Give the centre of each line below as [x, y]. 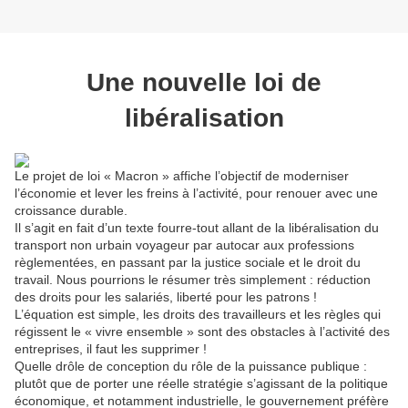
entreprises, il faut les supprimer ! [111, 348]
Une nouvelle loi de [204, 82]
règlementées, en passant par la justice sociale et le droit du [188, 262]
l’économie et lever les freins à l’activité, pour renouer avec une [196, 193]
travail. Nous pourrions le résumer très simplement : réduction [193, 279]
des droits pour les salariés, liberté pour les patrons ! [166, 296]
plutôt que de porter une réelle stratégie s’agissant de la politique [201, 383]
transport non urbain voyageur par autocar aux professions [184, 245]
